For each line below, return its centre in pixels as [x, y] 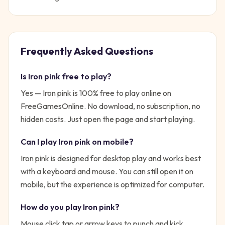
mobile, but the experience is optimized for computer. [113, 184]
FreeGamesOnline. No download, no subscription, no [110, 106]
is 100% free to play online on [121, 93]
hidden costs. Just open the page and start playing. [108, 119]
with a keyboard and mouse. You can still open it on [107, 171]
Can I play [39, 142]
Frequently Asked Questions [87, 51]
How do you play [52, 207]
